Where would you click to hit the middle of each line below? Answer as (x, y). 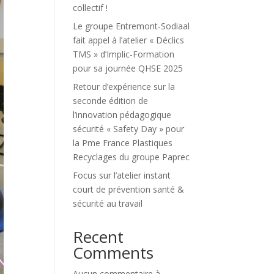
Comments (113, 252)
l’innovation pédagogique (122, 114)
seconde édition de (111, 100)
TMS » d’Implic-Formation (124, 54)
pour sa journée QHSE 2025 (128, 68)
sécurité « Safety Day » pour (129, 128)
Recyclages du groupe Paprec (131, 157)
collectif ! (91, 7)
